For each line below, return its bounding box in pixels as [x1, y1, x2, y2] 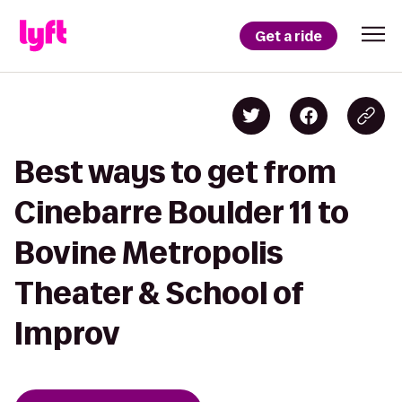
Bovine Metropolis [14, 236, 283, 269]
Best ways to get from [14, 155, 336, 188]
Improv [14, 317, 120, 350]
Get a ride [255, 26, 322, 46]
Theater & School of [14, 276, 303, 310]
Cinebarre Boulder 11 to [14, 196, 349, 229]
